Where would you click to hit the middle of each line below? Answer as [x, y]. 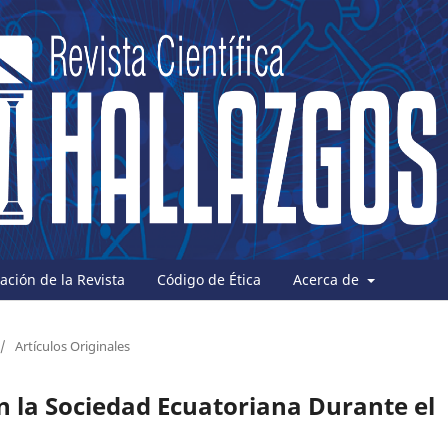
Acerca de [328, 279]
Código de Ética [209, 279]
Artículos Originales [72, 345]
